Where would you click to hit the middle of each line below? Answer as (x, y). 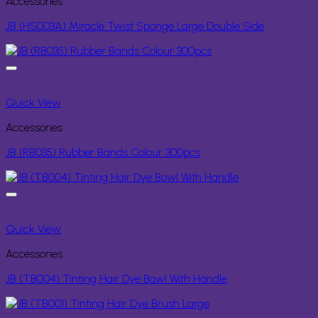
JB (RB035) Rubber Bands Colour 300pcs (103, 153)
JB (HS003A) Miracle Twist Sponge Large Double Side (135, 26)
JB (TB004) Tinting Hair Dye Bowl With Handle (116, 279)
